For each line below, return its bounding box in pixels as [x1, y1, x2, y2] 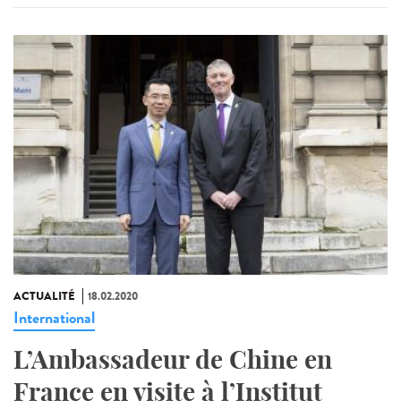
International [13, 305, 95, 329]
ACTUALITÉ [13, 287, 75, 304]
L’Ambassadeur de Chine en [13, 343, 332, 375]
